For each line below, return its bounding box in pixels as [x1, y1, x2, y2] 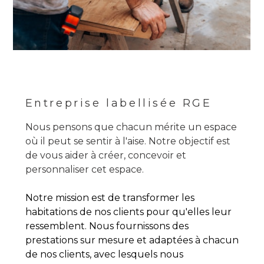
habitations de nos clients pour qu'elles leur [25, 206, 232, 217]
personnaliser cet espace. [25, 164, 144, 175]
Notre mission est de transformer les [25, 192, 194, 203]
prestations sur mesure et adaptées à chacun [25, 235, 239, 246]
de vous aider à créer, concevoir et [25, 150, 186, 161]
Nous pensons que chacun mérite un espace [25, 121, 237, 133]
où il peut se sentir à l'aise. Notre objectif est [25, 136, 230, 147]
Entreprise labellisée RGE [25, 97, 212, 110]
